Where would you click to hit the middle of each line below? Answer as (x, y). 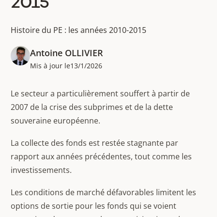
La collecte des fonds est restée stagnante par (95, 143)
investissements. (41, 170)
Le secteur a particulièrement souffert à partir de (101, 93)
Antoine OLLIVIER (67, 53)
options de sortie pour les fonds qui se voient (94, 206)
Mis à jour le (50, 66)
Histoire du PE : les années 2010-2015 (79, 30)
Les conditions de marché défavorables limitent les (104, 192)
